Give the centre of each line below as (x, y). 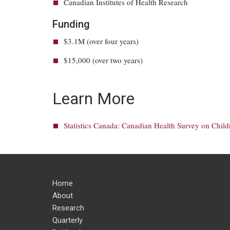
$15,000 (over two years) (103, 60)
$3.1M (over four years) (101, 41)
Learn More (93, 99)
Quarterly (68, 220)
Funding (71, 24)
